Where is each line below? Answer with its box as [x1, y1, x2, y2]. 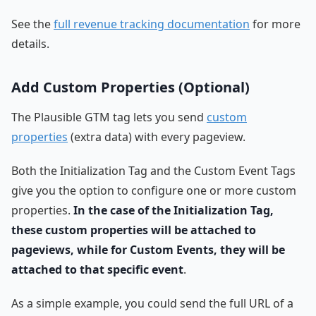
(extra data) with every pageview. [68, 129, 245, 145]
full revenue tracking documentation [54, 16, 250, 32]
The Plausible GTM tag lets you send [11, 109, 207, 126]
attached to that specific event [11, 262, 183, 278]
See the [11, 16, 54, 32]
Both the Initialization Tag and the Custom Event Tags [11, 163, 296, 179]
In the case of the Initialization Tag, [73, 202, 274, 219]
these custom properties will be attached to [11, 222, 256, 238]
